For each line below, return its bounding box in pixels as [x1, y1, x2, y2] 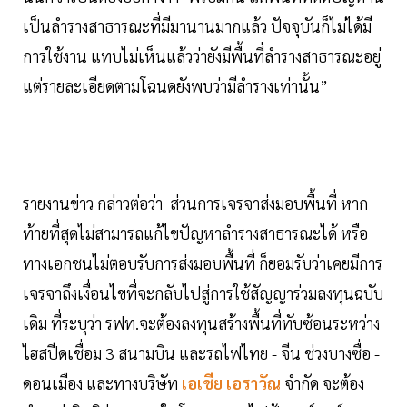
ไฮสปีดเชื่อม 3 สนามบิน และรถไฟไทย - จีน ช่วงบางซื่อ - [23, 342, 380, 364]
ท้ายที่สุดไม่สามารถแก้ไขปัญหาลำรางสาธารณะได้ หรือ [23, 223, 368, 244]
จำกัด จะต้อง [284, 372, 364, 394]
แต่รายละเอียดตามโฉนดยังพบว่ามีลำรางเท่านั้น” [23, 75, 328, 97]
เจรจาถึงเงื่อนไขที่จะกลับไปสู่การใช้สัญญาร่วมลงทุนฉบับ [23, 283, 383, 304]
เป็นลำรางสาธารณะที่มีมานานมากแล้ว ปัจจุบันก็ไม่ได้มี [23, 15, 372, 37]
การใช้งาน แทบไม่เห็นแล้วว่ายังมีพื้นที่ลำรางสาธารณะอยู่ [23, 45, 381, 67]
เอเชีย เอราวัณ [178, 372, 284, 394]
